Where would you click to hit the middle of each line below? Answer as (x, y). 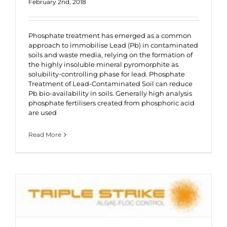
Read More (45, 135)
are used (43, 113)
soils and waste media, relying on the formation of (110, 55)
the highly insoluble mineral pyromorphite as (103, 65)
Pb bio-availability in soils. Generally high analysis (110, 93)
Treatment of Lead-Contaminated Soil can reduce (110, 84)
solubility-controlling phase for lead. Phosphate (107, 74)
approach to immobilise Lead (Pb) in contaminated (113, 45)
